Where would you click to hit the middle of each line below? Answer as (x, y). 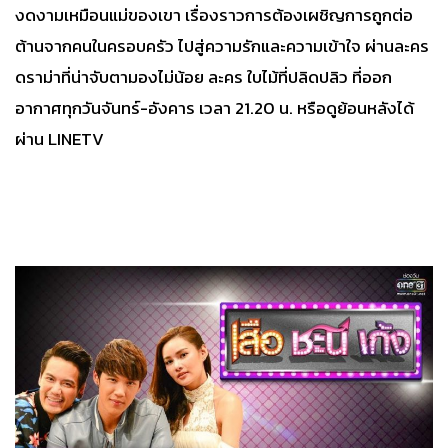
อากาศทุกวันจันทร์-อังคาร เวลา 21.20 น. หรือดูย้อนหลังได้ (214, 108)
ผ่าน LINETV (59, 139)
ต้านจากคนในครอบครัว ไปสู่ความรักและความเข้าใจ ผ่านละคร (222, 46)
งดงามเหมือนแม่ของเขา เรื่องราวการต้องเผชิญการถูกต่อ (214, 15)
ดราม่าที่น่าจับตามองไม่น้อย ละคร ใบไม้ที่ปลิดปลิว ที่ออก (203, 77)
